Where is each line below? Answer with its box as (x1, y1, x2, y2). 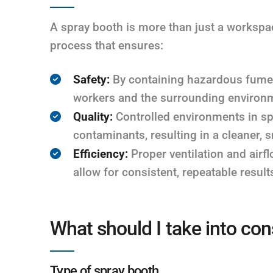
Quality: (73, 109, 113, 124)
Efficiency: (73, 146, 128, 161)
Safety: (73, 72, 110, 87)
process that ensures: (50, 38, 163, 52)
